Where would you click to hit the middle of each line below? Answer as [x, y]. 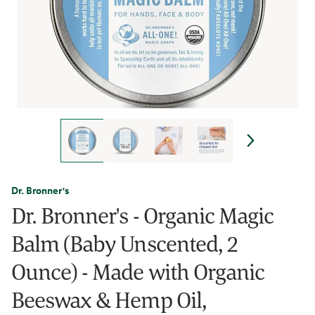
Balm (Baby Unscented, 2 [125, 243]
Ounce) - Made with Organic [138, 271]
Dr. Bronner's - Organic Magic [143, 215]
